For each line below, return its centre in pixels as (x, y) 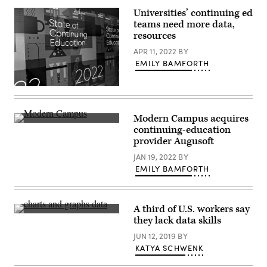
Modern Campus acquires (191, 118)
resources (155, 36)
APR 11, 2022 (156, 52)
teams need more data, (184, 25)
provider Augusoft (174, 141)
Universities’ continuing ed (193, 13)
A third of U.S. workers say (192, 209)
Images (27, 225)
